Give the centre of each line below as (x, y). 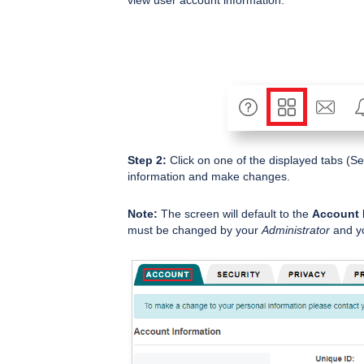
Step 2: (147, 160)
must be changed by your (195, 230)
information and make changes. (209, 176)
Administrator (296, 230)
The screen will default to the (235, 213)
